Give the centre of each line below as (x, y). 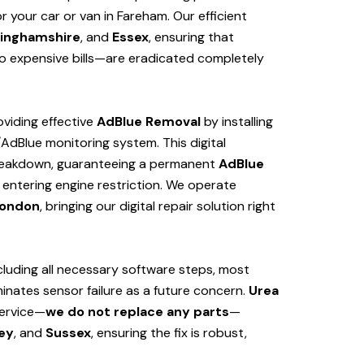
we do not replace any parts (137, 312)
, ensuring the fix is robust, (169, 333)
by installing (237, 122)
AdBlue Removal (149, 122)
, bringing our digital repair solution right (158, 206)
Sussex (68, 333)
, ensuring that (191, 37)
